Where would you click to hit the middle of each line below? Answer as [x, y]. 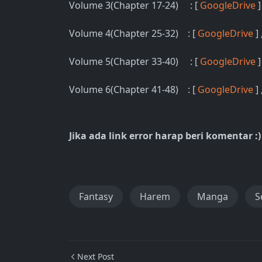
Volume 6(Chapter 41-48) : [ [133, 89]
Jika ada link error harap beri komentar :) [165, 136]
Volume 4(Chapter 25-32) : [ [133, 33]
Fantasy [96, 196]
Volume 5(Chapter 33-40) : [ [135, 61]
